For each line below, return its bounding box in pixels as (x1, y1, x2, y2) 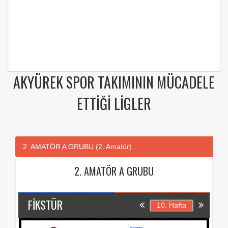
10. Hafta (156, 201, 186, 210)
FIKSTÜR (27, 196, 63, 213)
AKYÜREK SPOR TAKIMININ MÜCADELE (13, 72, 215, 93)
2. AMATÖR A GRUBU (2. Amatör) (23, 142, 132, 151)
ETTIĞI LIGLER (77, 93, 151, 115)
